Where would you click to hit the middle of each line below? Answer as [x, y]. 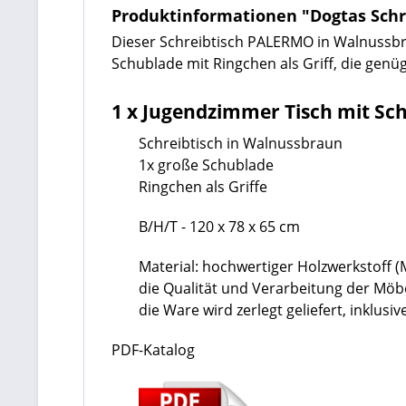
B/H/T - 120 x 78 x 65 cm [219, 227]
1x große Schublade [206, 165]
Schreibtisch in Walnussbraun [241, 143]
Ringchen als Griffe [203, 187]
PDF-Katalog [153, 350]
